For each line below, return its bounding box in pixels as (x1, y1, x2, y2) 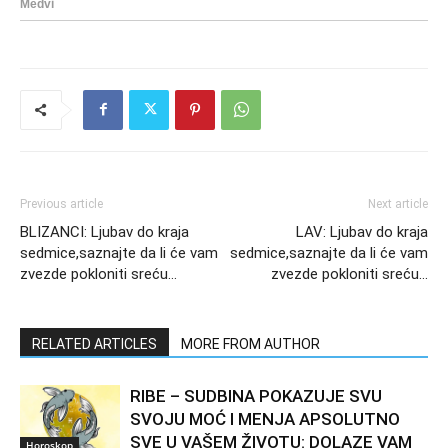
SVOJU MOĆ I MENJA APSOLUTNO (130, 408, 400, 429)
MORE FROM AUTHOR (181, 335, 320, 352)
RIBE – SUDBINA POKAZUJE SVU (130, 385, 382, 406)
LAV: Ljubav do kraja (296, 222, 428, 241)
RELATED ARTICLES (32, 335, 157, 352)
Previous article (20, 196, 103, 211)
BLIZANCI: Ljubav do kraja (20, 222, 189, 241)
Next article (368, 196, 428, 211)
